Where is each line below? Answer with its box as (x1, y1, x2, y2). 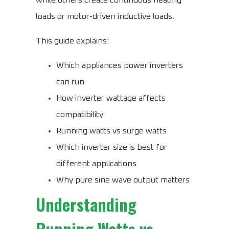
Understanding (36, 192, 136, 217)
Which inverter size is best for (56, 143, 167, 152)
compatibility (56, 110, 103, 119)
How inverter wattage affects (56, 94, 166, 103)
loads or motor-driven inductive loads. (36, 12, 174, 21)
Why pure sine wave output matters (56, 176, 190, 185)
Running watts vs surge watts (56, 127, 167, 135)
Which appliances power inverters (56, 61, 183, 70)
